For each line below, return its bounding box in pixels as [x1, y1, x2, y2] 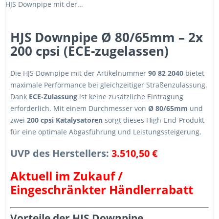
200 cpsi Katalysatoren [27, 115, 103, 125]
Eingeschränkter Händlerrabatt [10, 181, 193, 197]
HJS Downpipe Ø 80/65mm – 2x [10, 28, 203, 46]
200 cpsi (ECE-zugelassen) [10, 42, 169, 60]
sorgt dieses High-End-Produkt [103, 115, 204, 125]
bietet [183, 68, 204, 78]
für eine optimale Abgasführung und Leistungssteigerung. [10, 127, 201, 136]
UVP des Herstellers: [10, 147, 111, 160]
